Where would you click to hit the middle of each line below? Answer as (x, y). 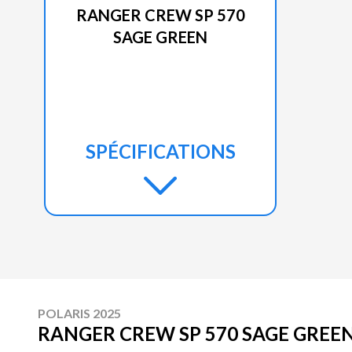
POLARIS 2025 (79, 313)
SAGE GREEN (160, 37)
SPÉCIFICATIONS (160, 151)
